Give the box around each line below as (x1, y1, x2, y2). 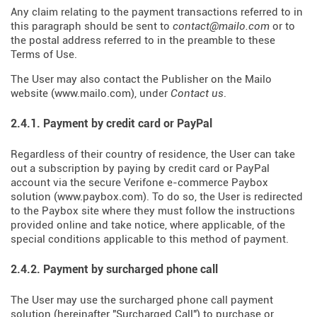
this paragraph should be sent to (11, 20, 173, 33)
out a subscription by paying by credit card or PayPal (11, 162, 270, 175)
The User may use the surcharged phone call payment (11, 294, 273, 306)
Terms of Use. (11, 48, 77, 61)
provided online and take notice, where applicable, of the (11, 219, 285, 231)
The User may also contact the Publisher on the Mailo (11, 73, 272, 86)
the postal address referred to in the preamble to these (11, 34, 275, 47)
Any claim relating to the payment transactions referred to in (11, 6, 303, 18)
